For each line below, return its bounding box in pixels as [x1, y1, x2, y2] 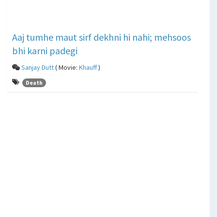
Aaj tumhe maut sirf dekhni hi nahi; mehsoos [12, 31, 191, 44]
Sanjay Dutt [21, 63, 54, 72]
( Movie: [54, 63, 79, 72]
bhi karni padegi [12, 45, 77, 57]
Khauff [79, 63, 97, 72]
